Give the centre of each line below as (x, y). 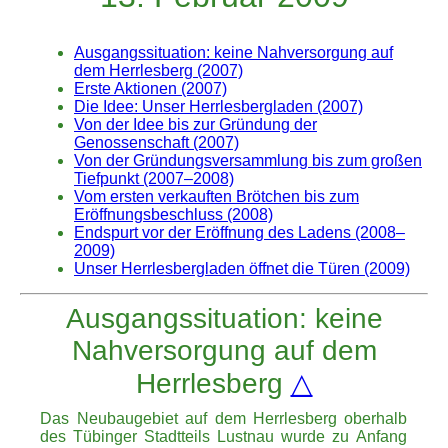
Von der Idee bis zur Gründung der (195, 125)
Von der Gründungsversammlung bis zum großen (248, 161)
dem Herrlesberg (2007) (158, 71)
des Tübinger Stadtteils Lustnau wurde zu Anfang (224, 437)
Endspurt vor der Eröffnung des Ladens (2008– (239, 233)
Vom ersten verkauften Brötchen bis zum (216, 197)
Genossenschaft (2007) (156, 143)
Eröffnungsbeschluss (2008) (173, 215)
